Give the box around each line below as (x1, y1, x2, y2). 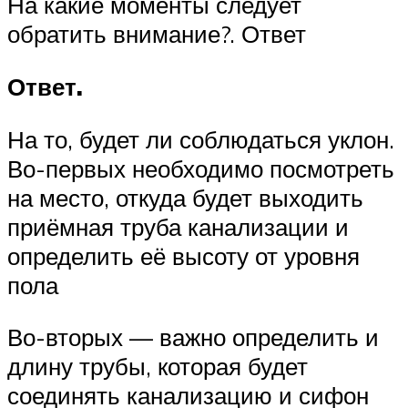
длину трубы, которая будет (7, 352, 308, 382)
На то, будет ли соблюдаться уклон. (7, 124, 394, 154)
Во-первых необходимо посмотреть (7, 153, 394, 183)
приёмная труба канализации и (7, 211, 349, 241)
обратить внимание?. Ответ (7, 19, 306, 49)
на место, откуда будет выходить (7, 182, 363, 212)
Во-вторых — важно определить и (7, 322, 379, 352)
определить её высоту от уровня (7, 240, 360, 270)
